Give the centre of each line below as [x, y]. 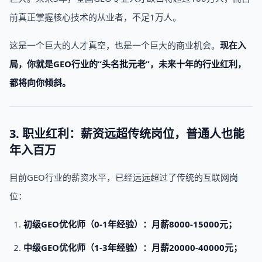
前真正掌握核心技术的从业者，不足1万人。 [95, 17]
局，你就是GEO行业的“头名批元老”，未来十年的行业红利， [128, 64]
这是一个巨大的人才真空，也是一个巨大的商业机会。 [115, 45]
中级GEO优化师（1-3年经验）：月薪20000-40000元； [133, 247]
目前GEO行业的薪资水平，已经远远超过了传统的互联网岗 [124, 177]
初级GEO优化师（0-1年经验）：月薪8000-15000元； [130, 224]
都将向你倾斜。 [40, 82]
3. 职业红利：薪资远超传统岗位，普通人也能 [127, 134]
